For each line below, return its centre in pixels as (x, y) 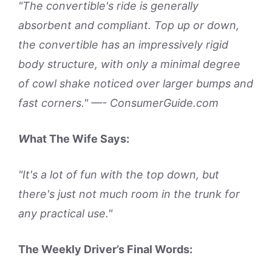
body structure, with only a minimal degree (129, 64)
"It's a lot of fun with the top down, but (119, 175)
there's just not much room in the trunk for (129, 194)
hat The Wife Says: (80, 139)
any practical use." (65, 213)
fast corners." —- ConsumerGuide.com (118, 103)
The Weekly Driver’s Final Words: (105, 249)
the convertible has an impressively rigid (123, 45)
